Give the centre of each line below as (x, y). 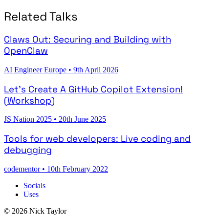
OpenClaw (26, 51)
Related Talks (41, 17)
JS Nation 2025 (29, 119)
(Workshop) (29, 100)
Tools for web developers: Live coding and (97, 139)
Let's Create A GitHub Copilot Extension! (93, 89)
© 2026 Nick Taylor (35, 211)
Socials (34, 185)
